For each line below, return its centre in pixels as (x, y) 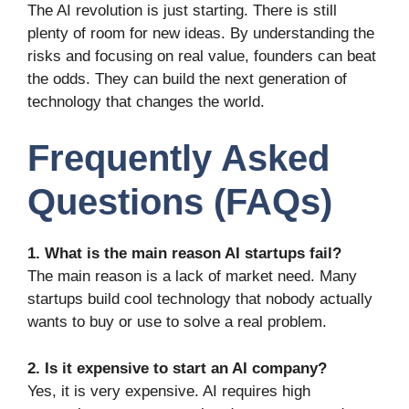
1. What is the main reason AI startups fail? (184, 254)
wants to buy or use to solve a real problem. (177, 322)
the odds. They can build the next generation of (187, 79)
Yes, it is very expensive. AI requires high (169, 391)
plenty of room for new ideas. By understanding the (201, 33)
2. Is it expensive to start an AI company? (177, 368)
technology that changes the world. (146, 101)
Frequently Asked (178, 158)
